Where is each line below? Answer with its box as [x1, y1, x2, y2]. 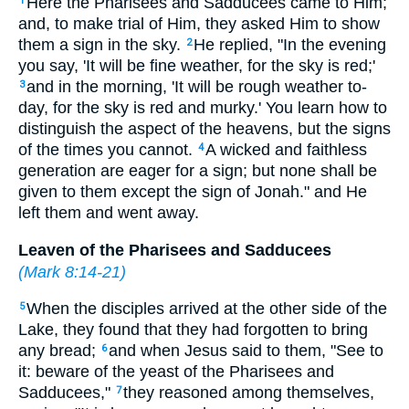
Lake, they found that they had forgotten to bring [18, 320, 368, 340]
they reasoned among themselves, [123, 383, 374, 403]
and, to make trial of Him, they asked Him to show [18, 15, 380, 34]
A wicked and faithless [205, 141, 367, 160]
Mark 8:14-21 [24, 262, 121, 281]
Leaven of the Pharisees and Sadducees [18, 240, 331, 259]
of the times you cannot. [18, 141, 197, 160]
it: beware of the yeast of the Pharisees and [18, 362, 334, 382]
